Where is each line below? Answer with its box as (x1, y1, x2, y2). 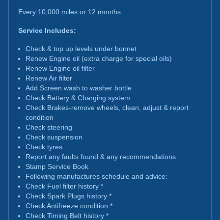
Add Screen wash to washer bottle (26, 84, 132, 92)
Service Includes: (18, 27, 76, 34)
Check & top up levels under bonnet (26, 45, 137, 53)
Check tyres (26, 143, 62, 151)
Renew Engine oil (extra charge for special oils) (26, 55, 172, 62)
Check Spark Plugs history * (26, 192, 111, 200)
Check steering (26, 123, 72, 131)
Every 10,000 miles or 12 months (18, 8, 121, 16)
